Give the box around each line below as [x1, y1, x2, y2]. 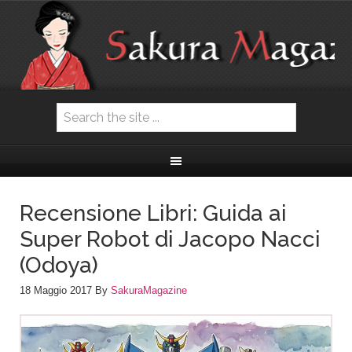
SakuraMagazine [111, 284, 187, 296]
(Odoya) [20, 252, 98, 278]
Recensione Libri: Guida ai [20, 200, 287, 226]
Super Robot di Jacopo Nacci [20, 226, 321, 252]
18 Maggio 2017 [20, 284, 92, 296]
